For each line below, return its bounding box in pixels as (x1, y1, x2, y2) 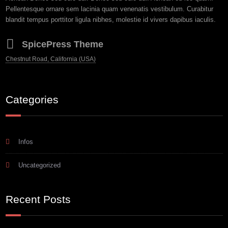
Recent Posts (5, 193, 71, 206)
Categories (5, 94, 59, 106)
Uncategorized (18, 161, 61, 169)
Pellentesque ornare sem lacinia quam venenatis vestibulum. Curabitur (5, 5, 213, 13)
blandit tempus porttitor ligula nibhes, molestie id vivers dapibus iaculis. (5, 16, 216, 24)
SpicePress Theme (21, 39, 103, 50)
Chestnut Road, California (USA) (5, 55, 96, 63)
